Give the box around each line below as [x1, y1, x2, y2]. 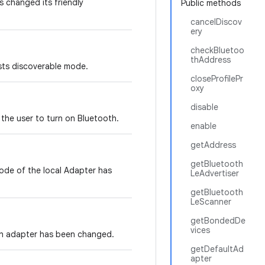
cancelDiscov [190, 17, 242, 27]
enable [190, 121, 216, 131]
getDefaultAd [190, 244, 244, 254]
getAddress [190, 140, 236, 150]
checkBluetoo [190, 45, 244, 56]
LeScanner [190, 196, 231, 207]
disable [190, 102, 218, 112]
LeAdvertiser [190, 168, 239, 179]
